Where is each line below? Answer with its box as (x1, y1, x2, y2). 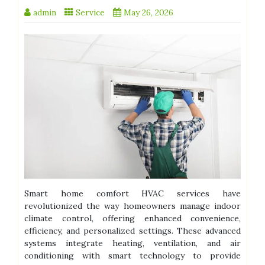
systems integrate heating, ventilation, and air (24, 238, 241, 249)
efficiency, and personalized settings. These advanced (24, 225, 241, 237)
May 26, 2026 (124, 7, 173, 18)
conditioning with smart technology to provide (24, 250, 241, 261)
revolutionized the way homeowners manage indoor (24, 201, 241, 212)
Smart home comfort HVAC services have (24, 188, 241, 199)
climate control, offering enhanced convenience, (24, 213, 241, 224)
